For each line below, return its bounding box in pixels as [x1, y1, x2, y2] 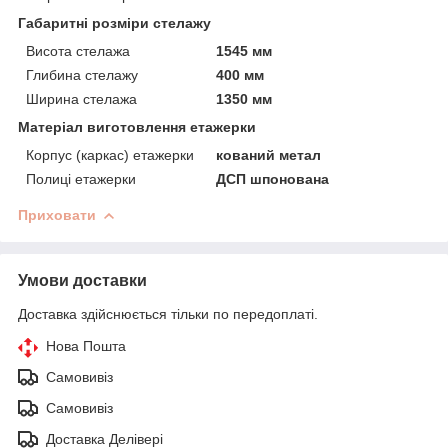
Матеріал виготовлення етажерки [18, 118, 256, 135]
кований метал [216, 146, 322, 163]
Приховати [18, 206, 96, 223]
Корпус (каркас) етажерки [26, 146, 194, 163]
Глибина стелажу [26, 66, 138, 83]
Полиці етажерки [26, 170, 136, 187]
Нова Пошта [46, 337, 126, 354]
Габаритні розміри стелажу [18, 14, 211, 31]
